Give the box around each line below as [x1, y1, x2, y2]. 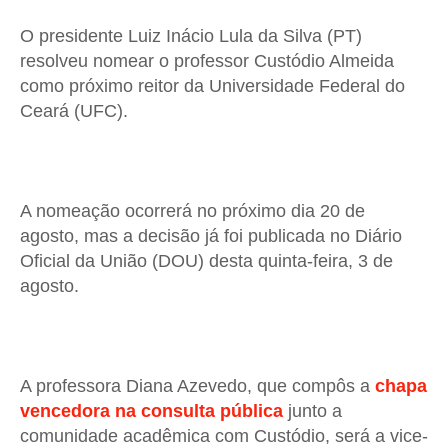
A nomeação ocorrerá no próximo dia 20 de [20, 201, 365, 222]
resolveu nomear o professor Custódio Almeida [20, 51, 394, 72]
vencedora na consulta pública [20, 401, 283, 422]
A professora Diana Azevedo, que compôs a [20, 376, 375, 397]
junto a [283, 401, 342, 422]
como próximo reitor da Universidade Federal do [20, 76, 405, 97]
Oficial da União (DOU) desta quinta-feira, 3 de [20, 251, 393, 272]
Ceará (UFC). [20, 101, 128, 122]
